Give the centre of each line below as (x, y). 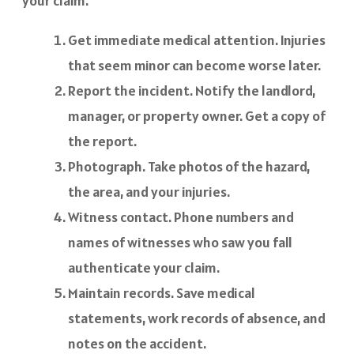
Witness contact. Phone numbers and (181, 217)
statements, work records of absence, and (197, 318)
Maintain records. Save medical (162, 293)
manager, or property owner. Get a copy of (197, 116)
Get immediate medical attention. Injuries (197, 40)
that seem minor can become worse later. (194, 66)
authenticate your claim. (144, 268)
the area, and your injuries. (149, 192)
